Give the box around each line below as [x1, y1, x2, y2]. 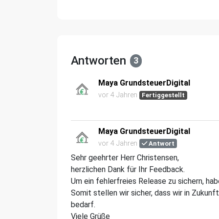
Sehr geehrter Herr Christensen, [71, 153, 179, 162]
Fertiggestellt [142, 91, 185, 99]
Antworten [71, 54, 126, 67]
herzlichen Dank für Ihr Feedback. [71, 165, 185, 174]
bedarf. [71, 200, 95, 209]
